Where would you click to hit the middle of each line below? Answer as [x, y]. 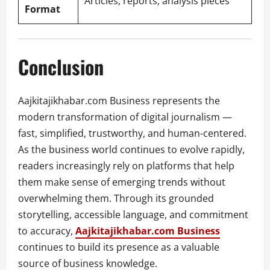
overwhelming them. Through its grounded [116, 199]
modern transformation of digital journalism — [125, 117]
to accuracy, [47, 231]
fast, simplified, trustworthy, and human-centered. [132, 133]
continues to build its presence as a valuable [119, 247]
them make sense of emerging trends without [122, 182]
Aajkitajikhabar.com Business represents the [119, 101]
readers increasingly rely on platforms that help [126, 166]
